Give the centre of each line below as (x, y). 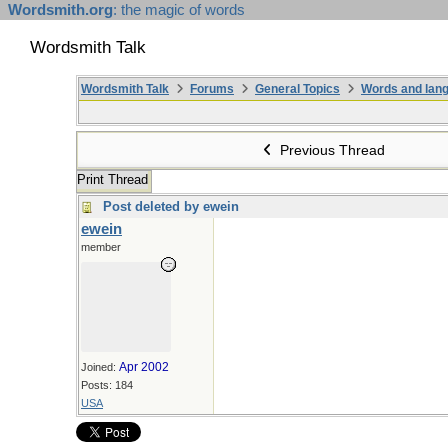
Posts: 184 (107, 385)
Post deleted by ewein (171, 206)
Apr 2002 (144, 367)
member (101, 247)
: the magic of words (179, 10)
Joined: (100, 367)
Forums (212, 89)
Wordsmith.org (60, 10)
